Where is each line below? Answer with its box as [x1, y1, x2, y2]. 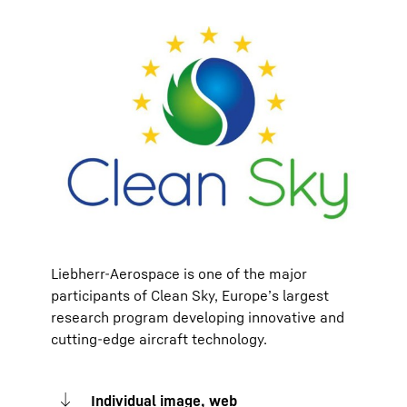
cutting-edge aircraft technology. [51, 330, 267, 348]
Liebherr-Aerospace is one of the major [51, 264, 307, 283]
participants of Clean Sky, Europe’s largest [51, 286, 329, 304]
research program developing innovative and [51, 308, 344, 326]
